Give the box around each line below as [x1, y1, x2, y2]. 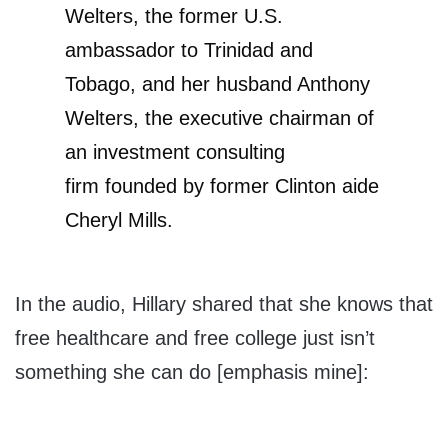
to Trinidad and [175, 39, 313, 62]
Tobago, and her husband [65, 73, 297, 96]
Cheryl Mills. [65, 209, 173, 232]
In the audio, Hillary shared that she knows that [15, 293, 433, 316]
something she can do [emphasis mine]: [15, 361, 369, 384]
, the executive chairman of [133, 107, 374, 130]
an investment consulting [65, 141, 285, 164]
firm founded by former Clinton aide [65, 175, 379, 198]
